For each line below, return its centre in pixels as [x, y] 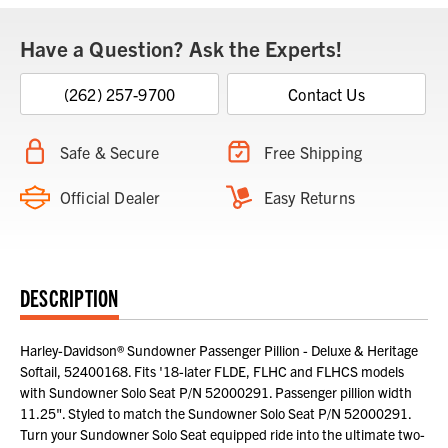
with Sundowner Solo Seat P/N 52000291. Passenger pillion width [216, 391]
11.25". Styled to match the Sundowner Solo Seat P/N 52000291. [215, 412]
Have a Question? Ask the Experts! [181, 47]
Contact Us [326, 93]
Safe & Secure [110, 151]
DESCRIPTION [69, 296]
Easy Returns [309, 196]
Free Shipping [313, 151]
